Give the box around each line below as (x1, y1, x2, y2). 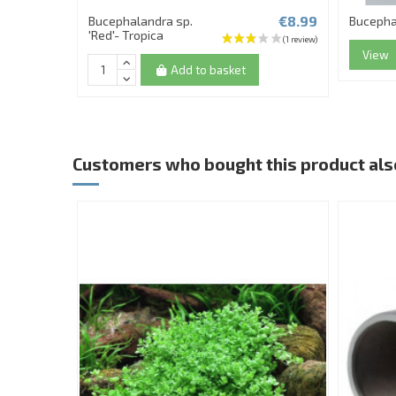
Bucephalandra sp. (88, 13, 193, 29)
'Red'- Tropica (88, 27, 164, 43)
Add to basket (171, 62, 247, 77)
